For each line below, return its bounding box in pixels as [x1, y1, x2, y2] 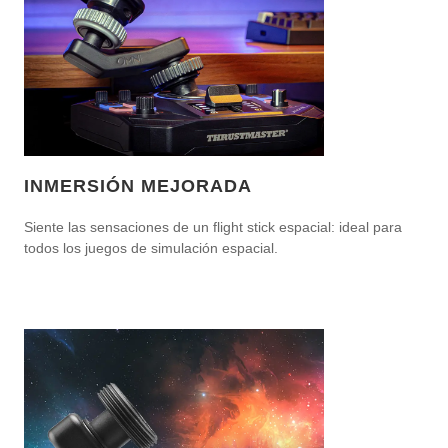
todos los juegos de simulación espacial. [24, 240, 278, 257]
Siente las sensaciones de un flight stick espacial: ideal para [24, 219, 402, 236]
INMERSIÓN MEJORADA [24, 176, 252, 197]
